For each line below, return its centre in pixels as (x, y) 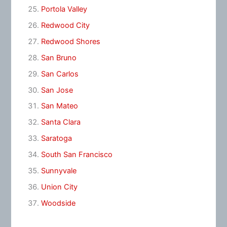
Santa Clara (61, 122)
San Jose (57, 90)
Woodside (58, 203)
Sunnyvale (59, 171)
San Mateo (59, 106)
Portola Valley (64, 9)
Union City (59, 187)
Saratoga (56, 139)
